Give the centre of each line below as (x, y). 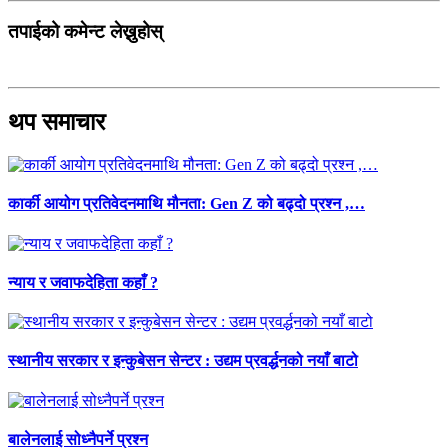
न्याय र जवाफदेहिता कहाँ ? (83, 282)
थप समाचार (56, 122)
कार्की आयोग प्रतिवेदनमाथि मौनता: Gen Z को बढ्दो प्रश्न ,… (186, 204)
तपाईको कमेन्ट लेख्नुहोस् (85, 31)
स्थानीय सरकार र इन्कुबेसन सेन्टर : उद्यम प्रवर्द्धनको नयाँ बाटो (183, 361)
